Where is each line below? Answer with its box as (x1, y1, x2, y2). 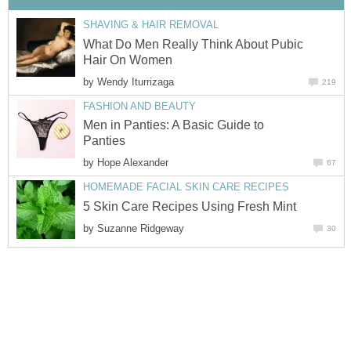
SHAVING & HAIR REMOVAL (83, 19, 219, 31)
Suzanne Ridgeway (97, 222, 184, 234)
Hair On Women (83, 52, 172, 67)
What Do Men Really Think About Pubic (83, 37, 303, 51)
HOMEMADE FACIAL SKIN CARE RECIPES (83, 181, 289, 194)
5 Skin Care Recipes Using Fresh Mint (83, 199, 296, 213)
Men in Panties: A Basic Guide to (83, 118, 264, 132)
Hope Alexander (97, 157, 168, 169)
